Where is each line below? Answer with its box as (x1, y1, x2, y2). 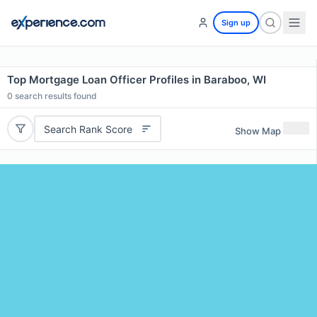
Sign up (221, 18, 250, 28)
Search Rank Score (43, 122, 132, 135)
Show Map (235, 125, 281, 137)
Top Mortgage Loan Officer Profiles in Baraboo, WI (7, 73, 266, 86)
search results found (13, 91, 97, 101)
